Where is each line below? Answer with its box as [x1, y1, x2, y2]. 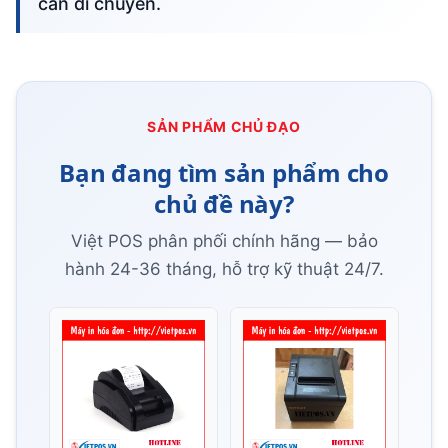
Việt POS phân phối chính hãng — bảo [70, 230, 378, 251]
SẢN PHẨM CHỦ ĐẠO [147, 117, 301, 135]
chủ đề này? [154, 186, 294, 220]
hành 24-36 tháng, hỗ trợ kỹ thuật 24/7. [64, 258, 384, 279]
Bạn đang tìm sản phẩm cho [59, 155, 389, 189]
